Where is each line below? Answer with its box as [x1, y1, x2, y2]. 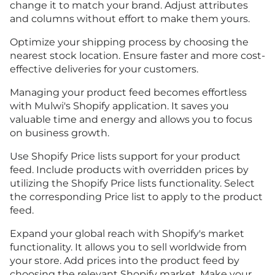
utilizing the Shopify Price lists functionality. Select [10, 177, 255, 190]
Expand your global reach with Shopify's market [10, 228, 244, 240]
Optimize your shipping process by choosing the [10, 36, 249, 48]
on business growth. [10, 127, 109, 139]
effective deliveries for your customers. [10, 63, 198, 76]
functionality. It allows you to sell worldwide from [10, 241, 247, 254]
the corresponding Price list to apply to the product [10, 191, 263, 203]
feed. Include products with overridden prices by [10, 164, 249, 176]
